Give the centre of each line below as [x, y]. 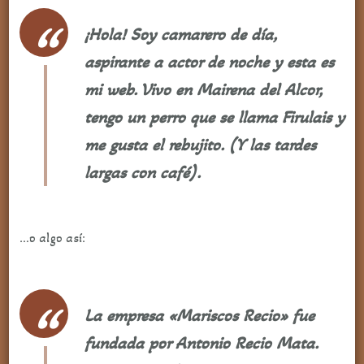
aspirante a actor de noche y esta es [209, 62]
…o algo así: [52, 238]
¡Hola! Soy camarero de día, [180, 35]
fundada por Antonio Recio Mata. [201, 343]
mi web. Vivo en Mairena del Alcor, [203, 90]
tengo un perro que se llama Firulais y [214, 117]
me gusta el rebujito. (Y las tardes [200, 145]
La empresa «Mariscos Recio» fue [199, 316]
